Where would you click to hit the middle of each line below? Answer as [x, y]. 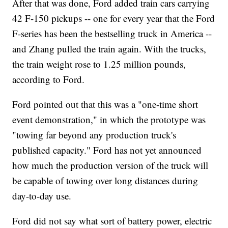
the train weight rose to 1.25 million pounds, [99, 64]
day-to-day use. [42, 196]
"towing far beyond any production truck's [94, 135]
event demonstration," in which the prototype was [109, 120]
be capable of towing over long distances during [105, 181]
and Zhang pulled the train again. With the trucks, [109, 49]
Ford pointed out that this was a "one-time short [105, 104]
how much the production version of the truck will [110, 165]
